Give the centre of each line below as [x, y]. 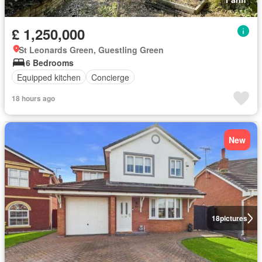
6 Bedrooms [50, 63]
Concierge [110, 77]
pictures [233, 218]
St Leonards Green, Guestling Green [91, 50]
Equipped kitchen [49, 77]
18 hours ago [33, 98]
